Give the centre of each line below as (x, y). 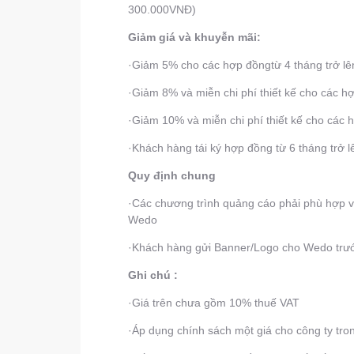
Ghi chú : (153, 275)
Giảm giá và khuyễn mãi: (194, 37)
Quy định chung (172, 175)
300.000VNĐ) (162, 9)
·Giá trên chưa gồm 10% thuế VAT (214, 302)
